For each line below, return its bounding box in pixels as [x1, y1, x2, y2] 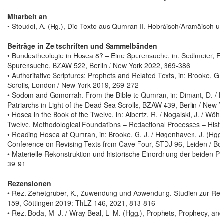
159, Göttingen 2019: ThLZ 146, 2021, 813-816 [7, 198, 155, 208]
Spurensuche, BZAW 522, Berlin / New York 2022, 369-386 [7, 60, 190, 71]
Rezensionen [7, 178, 51, 189]
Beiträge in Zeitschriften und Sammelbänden [7, 41, 157, 51]
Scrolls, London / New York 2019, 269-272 [7, 80, 138, 90]
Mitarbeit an [7, 11, 47, 22]
